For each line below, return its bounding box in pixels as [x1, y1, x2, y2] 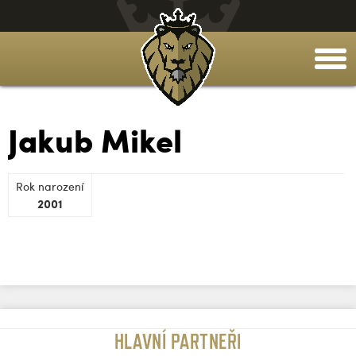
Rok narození [16, 179, 84, 194]
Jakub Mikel [8, 116, 182, 163]
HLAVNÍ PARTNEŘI [114, 329, 242, 354]
